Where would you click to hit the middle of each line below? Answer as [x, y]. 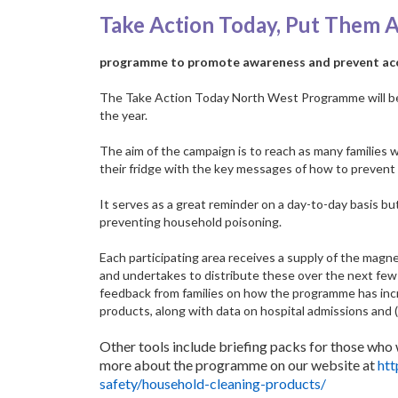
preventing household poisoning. [191, 222]
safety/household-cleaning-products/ [213, 384]
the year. [123, 115]
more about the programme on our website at [239, 365]
